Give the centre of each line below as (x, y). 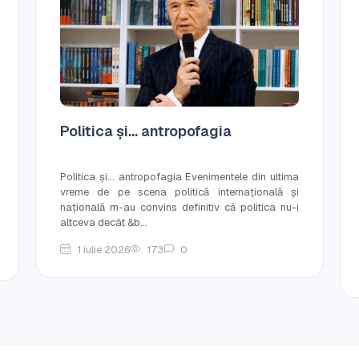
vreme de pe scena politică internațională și (179, 192)
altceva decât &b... (104, 222)
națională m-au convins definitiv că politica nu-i (179, 207)
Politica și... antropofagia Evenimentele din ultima (179, 176)
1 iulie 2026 (103, 249)
